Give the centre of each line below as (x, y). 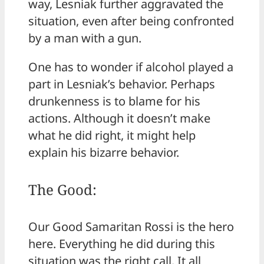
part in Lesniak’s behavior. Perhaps (122, 84)
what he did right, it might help (112, 135)
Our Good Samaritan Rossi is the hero (131, 226)
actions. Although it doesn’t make (119, 118)
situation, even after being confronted (131, 21)
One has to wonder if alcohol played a (131, 67)
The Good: (62, 189)
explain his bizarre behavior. (104, 152)
